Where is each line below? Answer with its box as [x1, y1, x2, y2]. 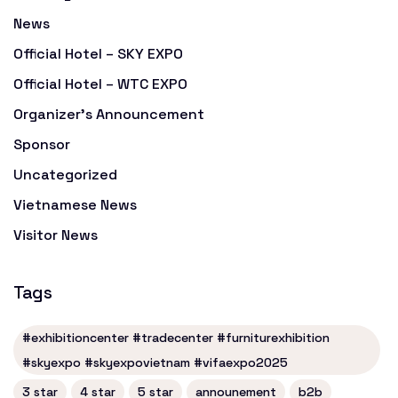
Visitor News [13, 226, 98, 245]
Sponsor [13, 135, 70, 155]
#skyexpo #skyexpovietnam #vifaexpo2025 [22, 354, 288, 371]
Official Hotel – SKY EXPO [13, 44, 183, 64]
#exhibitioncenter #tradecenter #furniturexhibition [22, 330, 330, 346]
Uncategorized [13, 165, 117, 185]
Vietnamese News [13, 195, 137, 215]
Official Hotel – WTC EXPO [13, 75, 187, 94]
